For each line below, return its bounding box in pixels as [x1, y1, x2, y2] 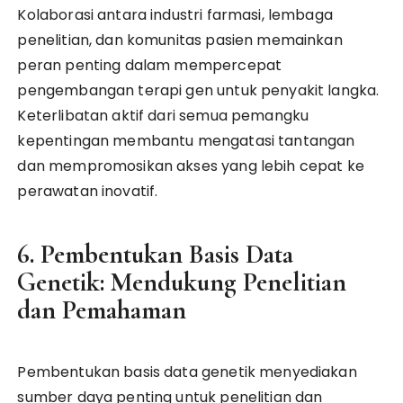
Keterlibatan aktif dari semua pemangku [17, 105, 309, 126]
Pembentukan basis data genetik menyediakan [17, 362, 357, 382]
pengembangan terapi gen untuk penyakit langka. [17, 80, 380, 101]
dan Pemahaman [17, 294, 187, 326]
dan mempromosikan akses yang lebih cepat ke [17, 156, 364, 176]
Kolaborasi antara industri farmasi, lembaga [17, 4, 333, 25]
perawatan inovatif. [17, 181, 158, 201]
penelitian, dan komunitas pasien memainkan [17, 30, 343, 50]
